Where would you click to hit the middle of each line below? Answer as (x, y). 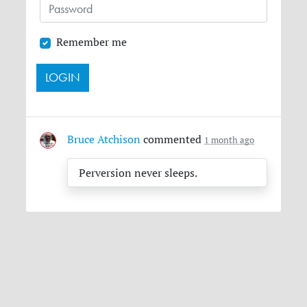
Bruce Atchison (104, 139)
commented (173, 139)
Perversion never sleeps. (138, 172)
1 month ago (230, 139)
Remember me (92, 42)
